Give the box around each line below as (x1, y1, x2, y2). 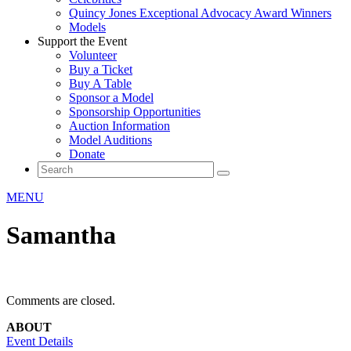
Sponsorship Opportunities (69, 105, 201, 118)
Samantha (6, 221, 116, 250)
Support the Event (38, 34, 127, 48)
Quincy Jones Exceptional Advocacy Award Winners (69, 6, 331, 20)
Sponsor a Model (69, 91, 154, 104)
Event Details (6, 334, 73, 348)
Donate (69, 147, 105, 161)
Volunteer (69, 49, 117, 62)
